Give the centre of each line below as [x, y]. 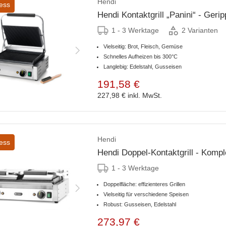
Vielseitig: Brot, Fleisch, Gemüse [143, 46]
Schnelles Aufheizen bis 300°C [140, 56]
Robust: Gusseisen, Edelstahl [140, 204]
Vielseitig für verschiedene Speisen [146, 194]
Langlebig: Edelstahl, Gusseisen [143, 66]
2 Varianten [200, 31]
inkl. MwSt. [145, 95]
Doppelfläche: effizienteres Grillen [144, 184]
